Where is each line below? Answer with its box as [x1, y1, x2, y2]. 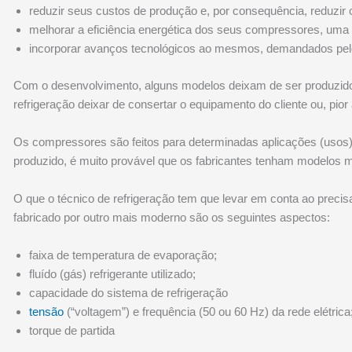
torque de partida [29, 323, 115, 337]
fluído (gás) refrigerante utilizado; [29, 266, 196, 280]
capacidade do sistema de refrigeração [29, 285, 229, 299]
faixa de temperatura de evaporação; [29, 247, 218, 262]
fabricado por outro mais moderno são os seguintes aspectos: [13, 210, 331, 224]
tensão [29, 304, 64, 318]
